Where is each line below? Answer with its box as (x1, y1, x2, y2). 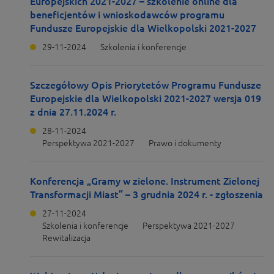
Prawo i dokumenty (149, 138, 221, 148)
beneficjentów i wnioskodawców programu (30, 9, 224, 20)
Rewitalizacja (42, 233, 91, 243)
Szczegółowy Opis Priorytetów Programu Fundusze (30, 80, 261, 91)
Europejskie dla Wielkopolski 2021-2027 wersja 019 (30, 93, 261, 104)
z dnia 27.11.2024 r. (30, 106, 116, 117)
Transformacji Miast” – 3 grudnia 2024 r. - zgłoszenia (30, 189, 263, 200)
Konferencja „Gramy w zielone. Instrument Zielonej (30, 176, 259, 187)
